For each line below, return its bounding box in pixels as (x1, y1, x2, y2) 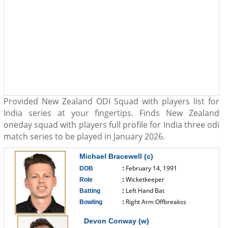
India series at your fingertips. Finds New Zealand (4, 107, 219, 119)
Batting (79, 187, 100, 194)
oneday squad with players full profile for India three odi (4, 119, 219, 130)
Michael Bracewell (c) (79, 152, 153, 160)
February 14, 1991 (126, 164, 177, 173)
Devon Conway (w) (84, 217, 149, 225)
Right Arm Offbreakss (126, 197, 186, 206)
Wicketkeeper (126, 175, 164, 184)
